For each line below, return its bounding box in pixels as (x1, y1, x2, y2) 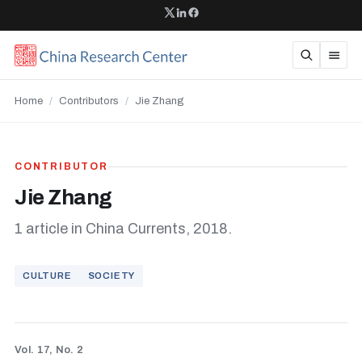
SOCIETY (87, 271, 136, 280)
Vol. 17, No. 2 (15, 344, 84, 356)
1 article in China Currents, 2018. (15, 221, 232, 237)
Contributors (59, 95, 119, 107)
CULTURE (23, 271, 72, 280)
